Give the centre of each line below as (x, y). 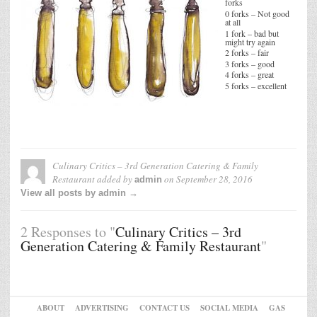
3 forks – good (250, 63)
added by (115, 179)
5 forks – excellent (256, 85)
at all (233, 22)
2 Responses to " (68, 231)
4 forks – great (249, 75)
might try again (250, 41)
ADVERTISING (102, 307)
